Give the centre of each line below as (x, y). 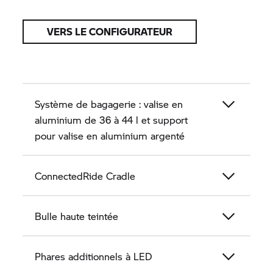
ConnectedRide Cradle (85, 176)
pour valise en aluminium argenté (110, 136)
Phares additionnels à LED (94, 256)
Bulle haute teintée (77, 216)
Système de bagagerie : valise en (109, 104)
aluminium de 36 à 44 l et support (112, 120)
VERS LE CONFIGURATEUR (110, 31)
